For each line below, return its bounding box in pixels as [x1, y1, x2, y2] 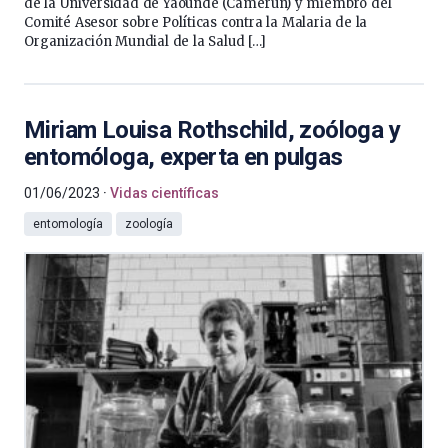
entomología [33, 217, 103, 231]
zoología [125, 217, 173, 231]
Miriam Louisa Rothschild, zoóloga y [24, 116, 400, 144]
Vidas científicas [110, 185, 219, 201]
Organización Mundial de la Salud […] [24, 33, 266, 50]
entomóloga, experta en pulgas [24, 143, 343, 171]
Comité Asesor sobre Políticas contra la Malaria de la [24, 14, 368, 31]
